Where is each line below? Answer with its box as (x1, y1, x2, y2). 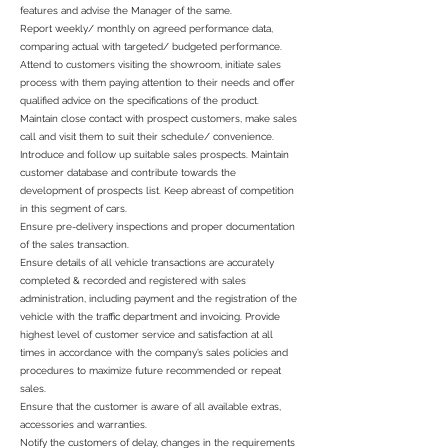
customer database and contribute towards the (20, 167, 236, 178)
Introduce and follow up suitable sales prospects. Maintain (20, 149, 289, 160)
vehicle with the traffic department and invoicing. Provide (20, 311, 280, 322)
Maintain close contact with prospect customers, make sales (20, 113, 297, 124)
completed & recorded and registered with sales (20, 275, 246, 286)
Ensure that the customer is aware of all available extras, (20, 401, 281, 412)
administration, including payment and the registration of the (20, 293, 297, 304)
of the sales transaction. (20, 239, 129, 250)
